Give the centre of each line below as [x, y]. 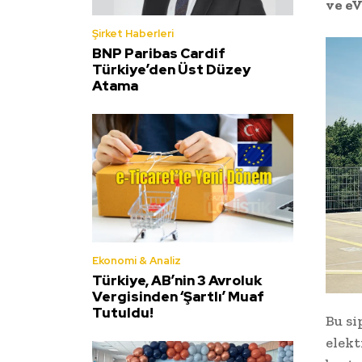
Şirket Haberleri [133, 34]
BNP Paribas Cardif [159, 54]
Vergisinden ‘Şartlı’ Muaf [178, 297]
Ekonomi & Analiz [137, 261]
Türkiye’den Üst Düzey [171, 70]
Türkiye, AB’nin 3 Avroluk [177, 281]
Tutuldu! [123, 313]
